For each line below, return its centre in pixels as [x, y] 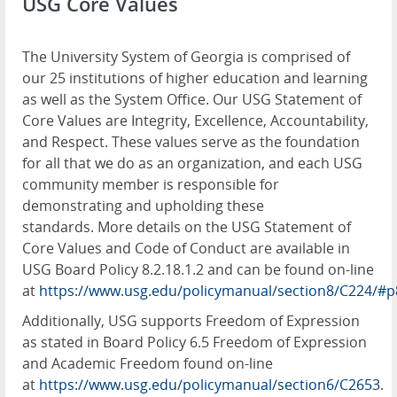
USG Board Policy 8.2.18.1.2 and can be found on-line [198, 270]
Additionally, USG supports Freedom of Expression [191, 321]
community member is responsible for [151, 185]
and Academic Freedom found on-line [148, 364]
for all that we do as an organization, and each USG [192, 163]
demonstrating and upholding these [143, 206]
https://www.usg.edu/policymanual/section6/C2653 [210, 385]
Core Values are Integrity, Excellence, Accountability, [195, 121]
